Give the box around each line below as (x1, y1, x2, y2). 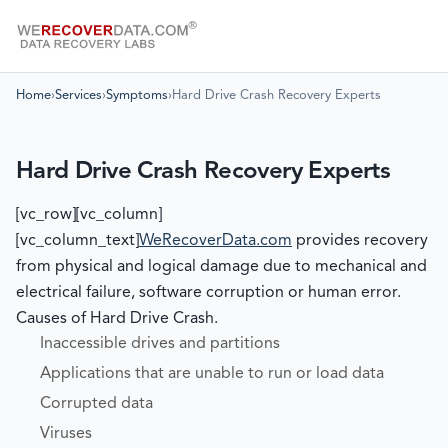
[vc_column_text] (16, 233, 139, 249)
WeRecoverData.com (139, 233, 292, 249)
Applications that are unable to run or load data (40, 366, 384, 382)
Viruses (40, 426, 92, 442)
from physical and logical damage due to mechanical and (16, 259, 427, 275)
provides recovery (292, 233, 428, 249)
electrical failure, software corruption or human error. (16, 285, 401, 301)
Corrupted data (40, 396, 153, 412)
